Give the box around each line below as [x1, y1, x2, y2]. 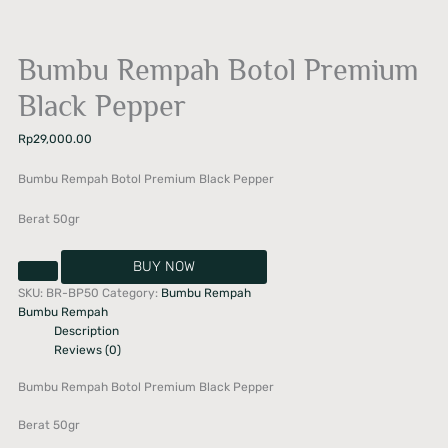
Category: [102, 285, 162, 300]
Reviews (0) [54, 342, 122, 357]
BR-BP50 [46, 285, 100, 300]
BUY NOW [133, 257, 196, 275]
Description [54, 323, 120, 338]
